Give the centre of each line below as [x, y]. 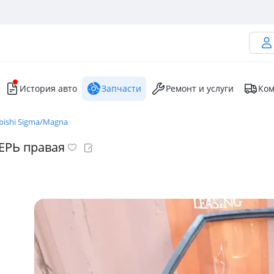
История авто [48, 88]
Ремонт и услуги [200, 88]
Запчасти [121, 88]
